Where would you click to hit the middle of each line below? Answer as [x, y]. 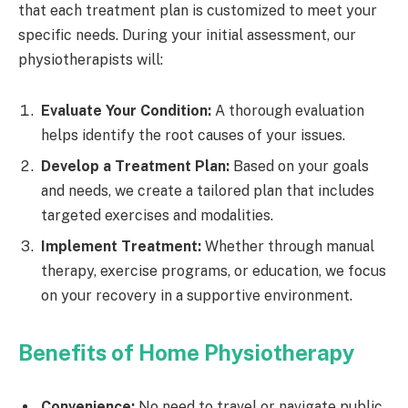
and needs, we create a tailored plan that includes [208, 190]
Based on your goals [299, 166]
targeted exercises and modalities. [157, 215]
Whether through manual [288, 246]
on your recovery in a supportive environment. [197, 295]
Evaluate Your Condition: [126, 110]
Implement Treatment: [121, 246]
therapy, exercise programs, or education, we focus [214, 270]
